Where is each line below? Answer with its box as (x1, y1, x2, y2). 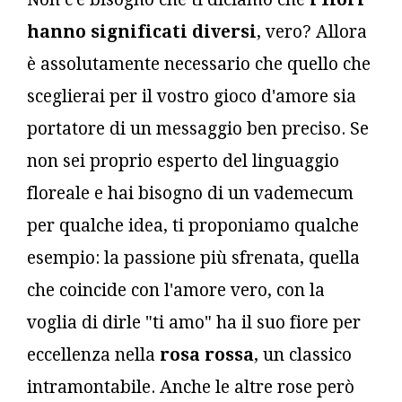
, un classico (254, 344, 352, 365)
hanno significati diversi (27, 21, 257, 42)
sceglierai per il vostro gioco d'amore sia (27, 85, 356, 107)
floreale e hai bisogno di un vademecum (27, 182, 354, 204)
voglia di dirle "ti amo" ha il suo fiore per (27, 311, 361, 333)
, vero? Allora (257, 21, 367, 42)
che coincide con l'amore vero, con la (27, 279, 325, 301)
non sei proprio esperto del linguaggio (27, 150, 339, 171)
